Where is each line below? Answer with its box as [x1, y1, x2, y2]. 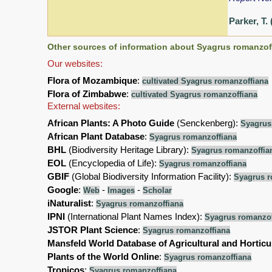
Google [47, 185, 78, 195]
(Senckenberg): [174, 118, 240, 129]
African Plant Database [47, 131, 144, 142]
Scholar [143, 186, 172, 195]
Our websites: [47, 58, 103, 69]
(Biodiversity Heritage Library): [66, 144, 191, 155]
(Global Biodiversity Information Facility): [69, 171, 234, 182]
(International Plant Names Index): [65, 211, 205, 222]
